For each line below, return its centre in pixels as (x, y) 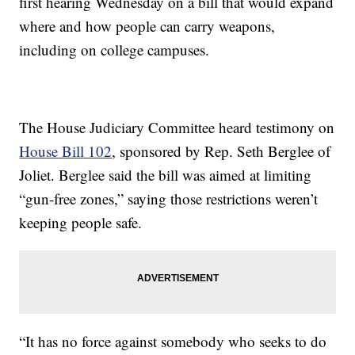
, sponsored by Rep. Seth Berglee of (221, 151)
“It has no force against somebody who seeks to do (173, 342)
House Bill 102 (66, 151)
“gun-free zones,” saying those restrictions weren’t (169, 199)
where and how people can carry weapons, (147, 26)
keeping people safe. (81, 223)
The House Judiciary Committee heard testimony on (177, 128)
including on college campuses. (115, 50)
